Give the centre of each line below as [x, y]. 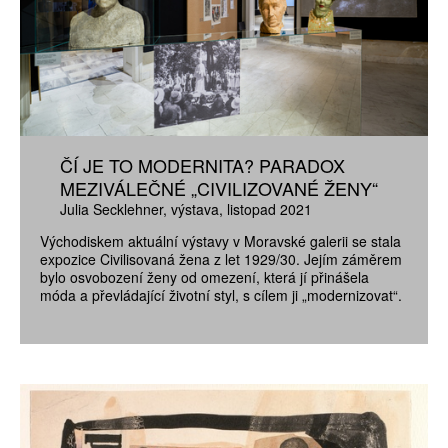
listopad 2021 [269, 209]
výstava [195, 209]
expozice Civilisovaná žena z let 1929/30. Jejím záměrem [221, 258]
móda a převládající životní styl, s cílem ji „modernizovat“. [221, 294]
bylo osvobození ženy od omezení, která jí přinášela [204, 276]
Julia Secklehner [111, 209]
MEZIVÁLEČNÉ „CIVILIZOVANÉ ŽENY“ [219, 188]
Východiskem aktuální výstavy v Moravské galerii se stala [220, 240]
